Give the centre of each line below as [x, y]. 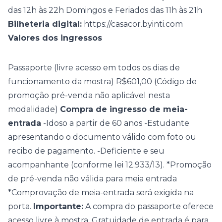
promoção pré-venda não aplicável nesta [89, 95]
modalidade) [34, 109]
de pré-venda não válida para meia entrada [92, 179]
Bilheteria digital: [45, 24]
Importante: [58, 206]
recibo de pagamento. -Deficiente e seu [86, 151]
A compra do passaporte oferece [148, 206]
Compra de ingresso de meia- [124, 109]
